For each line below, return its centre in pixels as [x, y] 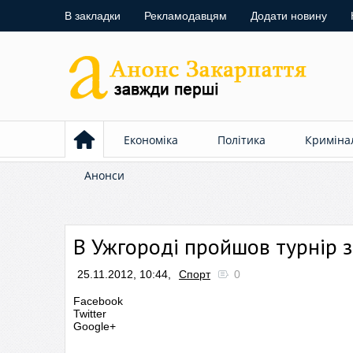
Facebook [98, 301]
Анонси [104, 175]
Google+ [95, 326]
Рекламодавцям [186, 16]
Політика [242, 140]
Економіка [151, 140]
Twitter [90, 314]
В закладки [93, 16]
